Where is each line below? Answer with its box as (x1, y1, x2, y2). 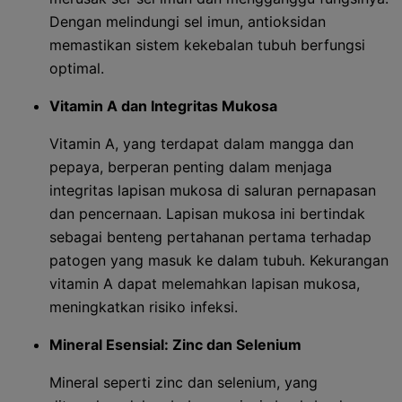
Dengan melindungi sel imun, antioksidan (49, 13, 326, 31)
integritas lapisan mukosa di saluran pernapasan (49, 181, 376, 199)
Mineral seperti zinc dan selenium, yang (49, 373, 318, 391)
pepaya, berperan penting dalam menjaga (49, 158, 332, 176)
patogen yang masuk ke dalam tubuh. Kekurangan (49, 251, 389, 269)
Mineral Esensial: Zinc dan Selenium (49, 336, 301, 354)
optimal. (49, 59, 104, 77)
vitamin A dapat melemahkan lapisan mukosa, (49, 275, 360, 293)
